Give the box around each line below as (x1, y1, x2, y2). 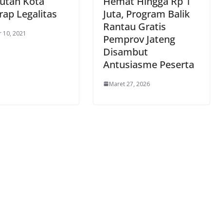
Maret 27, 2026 (109, 79, 150, 88)
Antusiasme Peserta (103, 57, 194, 71)
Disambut (103, 45, 148, 58)
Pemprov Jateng (103, 32, 175, 46)
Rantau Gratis (103, 19, 166, 33)
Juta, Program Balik (103, 7, 190, 20)
